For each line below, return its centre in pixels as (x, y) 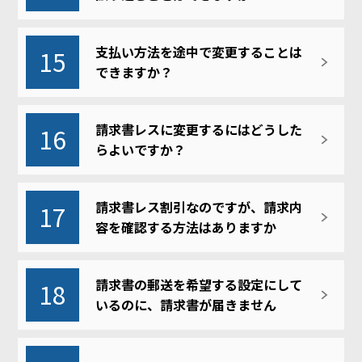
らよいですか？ (141, 149)
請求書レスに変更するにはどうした (199, 129)
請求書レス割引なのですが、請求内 (199, 207)
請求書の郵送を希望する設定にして (199, 284)
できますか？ (135, 72)
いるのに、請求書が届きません (186, 305)
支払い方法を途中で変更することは (199, 52)
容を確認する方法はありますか (186, 227)
